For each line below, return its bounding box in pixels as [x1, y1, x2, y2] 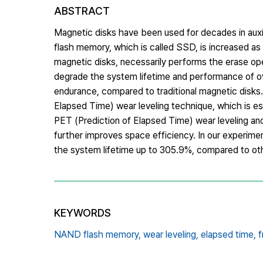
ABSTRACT [54, 4, 110, 17]
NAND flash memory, [54, 228, 141, 240]
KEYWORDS [54, 206, 111, 219]
